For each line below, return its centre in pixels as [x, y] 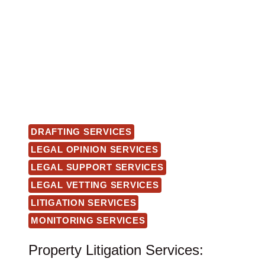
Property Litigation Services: [116, 250]
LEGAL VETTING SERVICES [95, 185]
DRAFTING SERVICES [81, 132]
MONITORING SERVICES [88, 221]
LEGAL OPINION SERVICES [95, 150]
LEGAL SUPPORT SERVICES [97, 167]
